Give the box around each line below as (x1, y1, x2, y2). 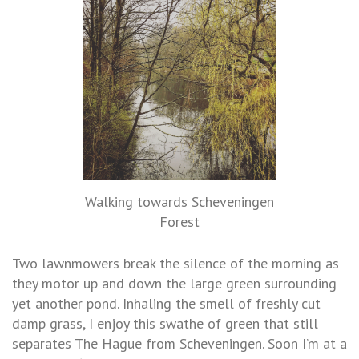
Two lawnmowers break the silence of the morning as (12, 254, 339, 273)
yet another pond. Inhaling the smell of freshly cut (12, 294, 321, 313)
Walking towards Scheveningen (85, 192, 274, 212)
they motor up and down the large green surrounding (12, 274, 337, 293)
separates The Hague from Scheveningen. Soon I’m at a (12, 334, 347, 353)
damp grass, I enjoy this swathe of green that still (12, 314, 318, 333)
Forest (159, 212, 200, 232)
